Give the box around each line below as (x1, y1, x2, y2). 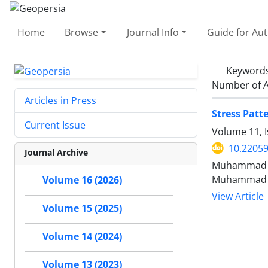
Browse (65, 25, 99, 39)
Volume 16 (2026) (42, 173, 122, 187)
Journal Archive (25, 147, 88, 159)
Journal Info (126, 25, 179, 39)
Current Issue (25, 118, 86, 132)
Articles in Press (25, 94, 96, 108)
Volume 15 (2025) (42, 202, 122, 215)
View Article (212, 190, 264, 203)
